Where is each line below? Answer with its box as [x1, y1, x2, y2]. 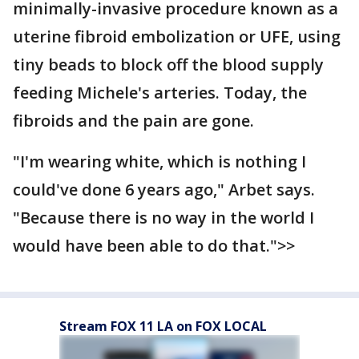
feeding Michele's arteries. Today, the [13, 82, 307, 103]
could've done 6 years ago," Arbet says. [13, 179, 315, 200]
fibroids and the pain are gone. [13, 110, 254, 131]
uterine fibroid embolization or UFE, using [13, 26, 341, 47]
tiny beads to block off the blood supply [13, 54, 324, 75]
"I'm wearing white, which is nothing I [13, 151, 306, 172]
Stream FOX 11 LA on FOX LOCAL [59, 317, 267, 335]
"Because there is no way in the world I [13, 207, 314, 228]
